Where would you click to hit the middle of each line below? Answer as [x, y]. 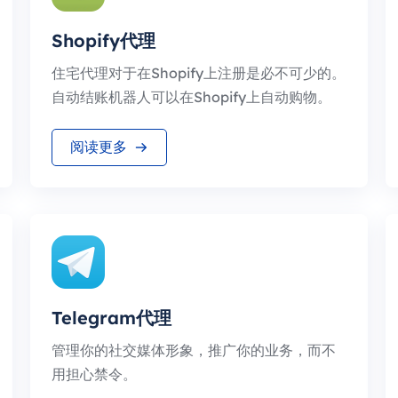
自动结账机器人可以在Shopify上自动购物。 [191, 97]
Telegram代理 [111, 318]
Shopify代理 [103, 40]
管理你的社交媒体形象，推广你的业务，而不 [194, 350]
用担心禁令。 [94, 374]
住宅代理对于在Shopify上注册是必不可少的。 [199, 73]
